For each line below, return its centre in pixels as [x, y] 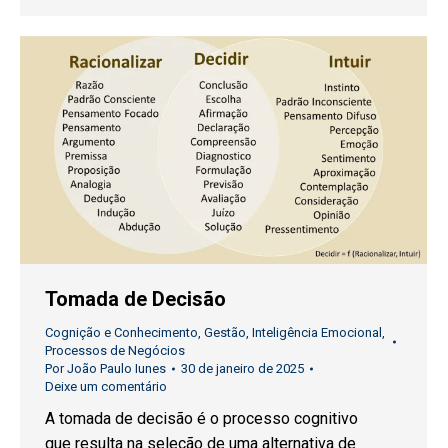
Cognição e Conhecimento [121, 332]
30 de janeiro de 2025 [242, 368]
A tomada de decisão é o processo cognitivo [201, 418]
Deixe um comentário [106, 386]
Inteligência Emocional [317, 332]
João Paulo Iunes [116, 368]
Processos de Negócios [115, 350]
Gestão [225, 332]
